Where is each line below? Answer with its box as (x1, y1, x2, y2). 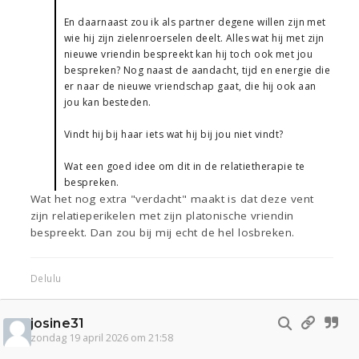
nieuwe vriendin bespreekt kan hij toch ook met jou (64, 47, 313, 62)
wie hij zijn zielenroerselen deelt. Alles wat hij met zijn (64, 31, 325, 46)
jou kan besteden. (64, 95, 151, 110)
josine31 (30, 316, 84, 332)
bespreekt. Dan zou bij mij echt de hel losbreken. (30, 225, 295, 240)
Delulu (30, 272, 62, 285)
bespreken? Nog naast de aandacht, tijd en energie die (64, 63, 331, 78)
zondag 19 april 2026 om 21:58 (30, 331, 173, 345)
